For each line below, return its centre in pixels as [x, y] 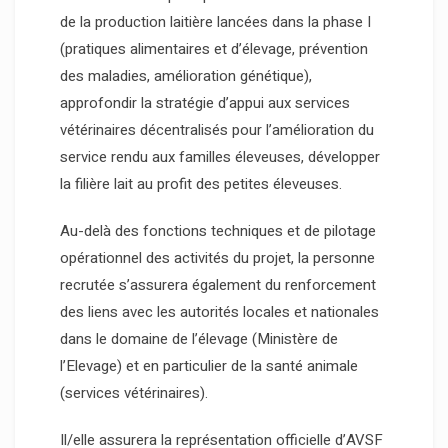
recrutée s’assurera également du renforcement [218, 285]
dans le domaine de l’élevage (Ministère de [199, 339]
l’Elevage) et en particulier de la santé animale [209, 366]
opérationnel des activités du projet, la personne [217, 258]
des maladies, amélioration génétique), [186, 76]
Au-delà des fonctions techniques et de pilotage [218, 231]
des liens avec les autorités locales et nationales [219, 312]
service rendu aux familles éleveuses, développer [220, 157]
